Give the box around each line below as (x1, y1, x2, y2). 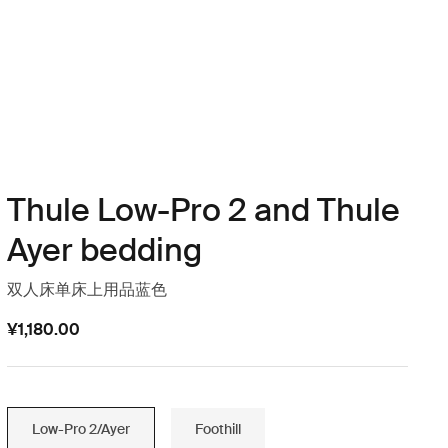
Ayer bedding (6, 229, 202, 271)
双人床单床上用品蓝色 (6, 279, 167, 300)
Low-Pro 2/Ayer (31, 419, 130, 438)
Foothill (194, 419, 241, 438)
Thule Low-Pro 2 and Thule (6, 189, 400, 231)
